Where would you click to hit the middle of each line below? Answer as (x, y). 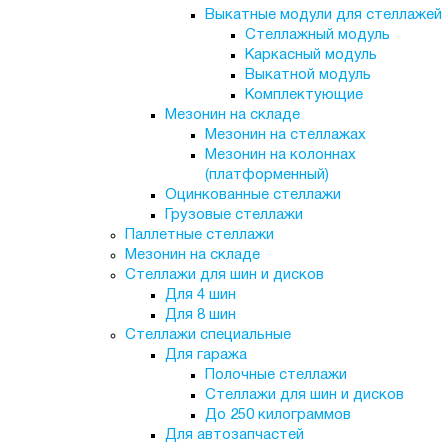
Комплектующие (303, 95)
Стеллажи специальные (207, 335)
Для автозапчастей (234, 435)
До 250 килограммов (277, 415)
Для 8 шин (200, 315)
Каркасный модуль (310, 55)
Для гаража (205, 355)
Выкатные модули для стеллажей (323, 15)
